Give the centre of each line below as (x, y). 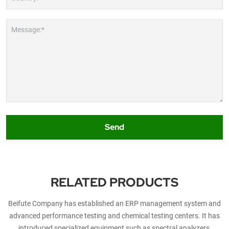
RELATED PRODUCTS (114, 182)
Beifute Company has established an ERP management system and (114, 203)
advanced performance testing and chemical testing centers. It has (114, 215)
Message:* (28, 29)
